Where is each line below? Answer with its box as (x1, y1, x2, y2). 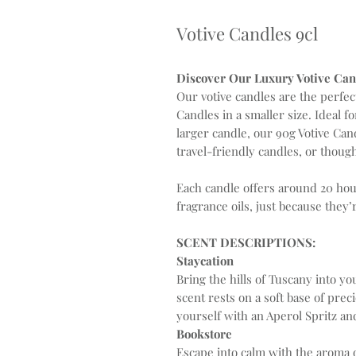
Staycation (176, 253, 234, 269)
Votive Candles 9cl (176, 21, 318, 45)
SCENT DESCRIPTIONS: (176, 234, 315, 250)
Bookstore (176, 326, 232, 342)
